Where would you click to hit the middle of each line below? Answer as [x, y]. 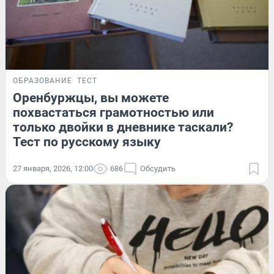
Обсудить [158, 168]
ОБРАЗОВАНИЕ [43, 80]
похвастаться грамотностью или [113, 112]
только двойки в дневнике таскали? [123, 127]
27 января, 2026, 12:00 [53, 168]
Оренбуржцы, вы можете [91, 98]
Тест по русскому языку [87, 142]
